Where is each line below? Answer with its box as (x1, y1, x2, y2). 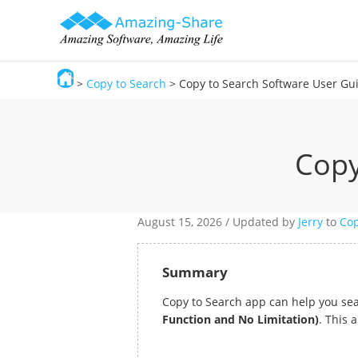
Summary (162, 263, 228, 281)
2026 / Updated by (197, 214, 298, 229)
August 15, (137, 214, 197, 229)
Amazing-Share (58, 118, 139, 133)
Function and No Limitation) (162, 312, 319, 327)
